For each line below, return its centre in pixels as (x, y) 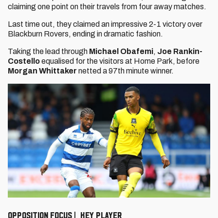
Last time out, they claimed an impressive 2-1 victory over (105, 24)
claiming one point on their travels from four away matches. (108, 7)
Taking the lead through (48, 51)
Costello (25, 61)
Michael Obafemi (120, 51)
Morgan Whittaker (42, 71)
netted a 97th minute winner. (126, 71)
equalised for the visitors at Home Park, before (120, 61)
